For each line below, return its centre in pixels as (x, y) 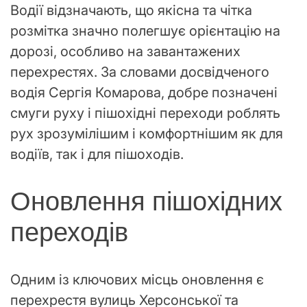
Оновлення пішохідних (146, 201)
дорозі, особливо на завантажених (125, 51)
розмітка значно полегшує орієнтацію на (145, 30)
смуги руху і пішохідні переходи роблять (145, 113)
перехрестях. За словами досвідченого (140, 72)
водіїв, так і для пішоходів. (97, 154)
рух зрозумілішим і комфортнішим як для (147, 133)
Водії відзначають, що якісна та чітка (131, 10)
